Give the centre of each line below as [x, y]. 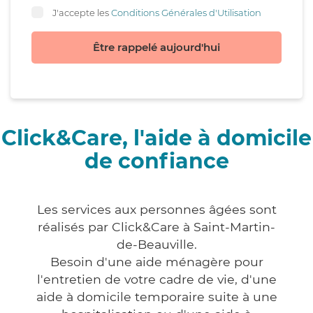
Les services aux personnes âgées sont [156, 210]
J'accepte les [82, 12]
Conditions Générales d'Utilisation [186, 12]
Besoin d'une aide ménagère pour [156, 262]
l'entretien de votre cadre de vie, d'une [156, 279]
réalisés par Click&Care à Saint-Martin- [156, 227]
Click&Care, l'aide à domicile [156, 138]
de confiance [156, 161]
